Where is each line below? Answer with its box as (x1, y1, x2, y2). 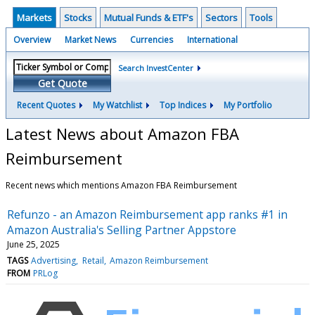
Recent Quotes (17, 99, 75, 111)
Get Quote (37, 77, 87, 90)
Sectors (205, 11, 238, 24)
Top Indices (160, 99, 206, 111)
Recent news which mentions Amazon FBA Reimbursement (6, 179, 237, 191)
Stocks (64, 11, 92, 24)
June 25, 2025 (7, 238, 60, 250)
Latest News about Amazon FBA (6, 122, 239, 144)
